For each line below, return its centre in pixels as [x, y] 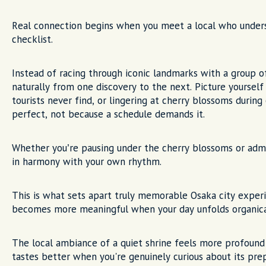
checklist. [32, 39]
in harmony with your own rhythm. [87, 161]
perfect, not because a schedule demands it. [108, 114]
